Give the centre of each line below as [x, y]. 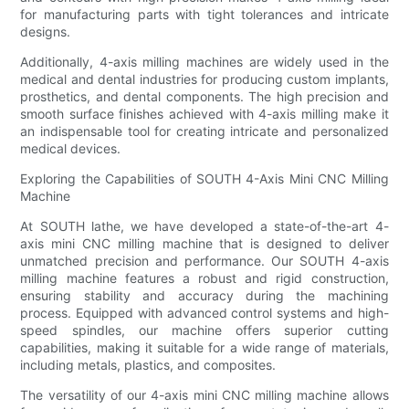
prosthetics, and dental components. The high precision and [204, 96]
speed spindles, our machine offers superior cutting [204, 330]
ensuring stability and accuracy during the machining [204, 295]
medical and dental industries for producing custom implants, [204, 79]
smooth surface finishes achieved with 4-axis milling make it [204, 113]
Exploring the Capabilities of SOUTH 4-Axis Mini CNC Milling [204, 178]
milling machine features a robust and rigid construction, [204, 278]
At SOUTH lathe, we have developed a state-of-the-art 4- [204, 225]
